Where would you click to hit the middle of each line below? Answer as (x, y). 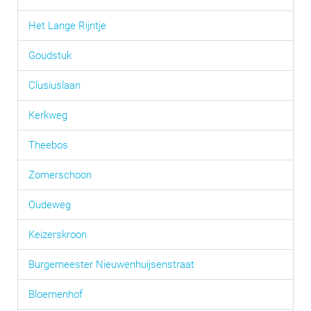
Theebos (48, 145)
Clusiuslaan (54, 85)
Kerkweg (48, 115)
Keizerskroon (58, 235)
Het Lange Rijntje (67, 26)
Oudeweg (50, 205)
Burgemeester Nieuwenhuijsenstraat (111, 264)
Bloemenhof (56, 294)
